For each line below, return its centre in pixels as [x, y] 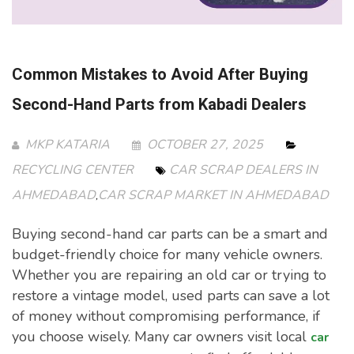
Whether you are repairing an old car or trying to [169, 275]
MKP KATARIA [66, 145]
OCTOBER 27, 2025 [205, 145]
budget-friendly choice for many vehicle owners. [167, 255]
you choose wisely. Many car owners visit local [161, 337]
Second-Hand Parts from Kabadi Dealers [159, 105]
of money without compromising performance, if [166, 316]
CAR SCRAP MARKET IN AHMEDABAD [213, 196]
